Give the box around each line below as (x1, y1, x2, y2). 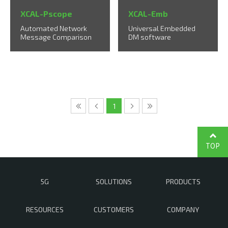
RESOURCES (25, 205, 64, 214)
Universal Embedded (128, 24, 196, 33)
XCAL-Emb (128, 9, 168, 19)
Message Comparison (20, 33, 92, 42)
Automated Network (20, 24, 87, 33)
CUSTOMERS (94, 205, 134, 214)
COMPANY (167, 205, 199, 214)
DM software (128, 33, 172, 42)
